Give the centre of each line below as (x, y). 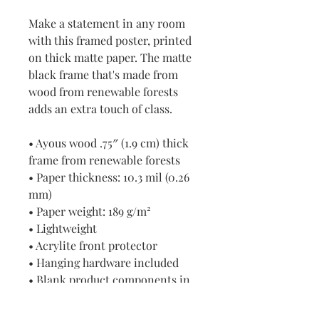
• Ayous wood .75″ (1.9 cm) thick (109, 143)
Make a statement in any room (107, 23)
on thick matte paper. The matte (110, 57)
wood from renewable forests (103, 91)
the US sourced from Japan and (108, 297)
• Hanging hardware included (104, 262)
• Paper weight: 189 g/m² (89, 211)
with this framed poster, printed (110, 40)
